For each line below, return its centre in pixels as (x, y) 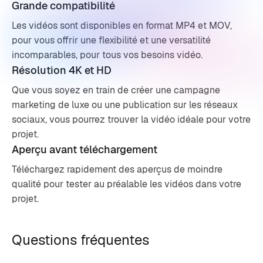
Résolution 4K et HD (62, 70)
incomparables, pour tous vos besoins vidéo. (107, 55)
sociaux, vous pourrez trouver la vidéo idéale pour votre (131, 119)
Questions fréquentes (80, 240)
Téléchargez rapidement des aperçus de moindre (117, 169)
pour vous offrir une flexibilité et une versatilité (111, 40)
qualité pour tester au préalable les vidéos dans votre (127, 184)
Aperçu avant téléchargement (85, 149)
